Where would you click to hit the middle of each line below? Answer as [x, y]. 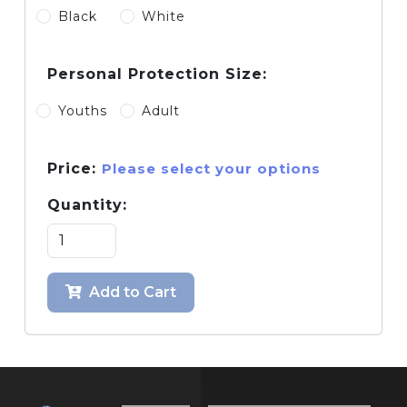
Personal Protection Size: [157, 74]
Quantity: [87, 205]
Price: [74, 169]
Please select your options [211, 169]
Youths [83, 111]
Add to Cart [133, 292]
